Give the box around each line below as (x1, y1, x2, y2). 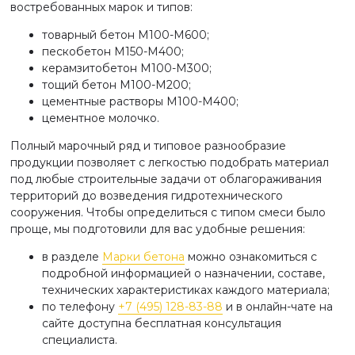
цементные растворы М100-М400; (42, 94, 239, 109)
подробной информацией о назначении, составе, (42, 266, 325, 281)
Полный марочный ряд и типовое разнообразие (10, 139, 286, 153)
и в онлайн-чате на (223, 300, 333, 314)
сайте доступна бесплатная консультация (42, 316, 281, 330)
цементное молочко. (42, 111, 159, 125)
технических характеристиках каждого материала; (42, 283, 330, 297)
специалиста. (42, 333, 117, 347)
